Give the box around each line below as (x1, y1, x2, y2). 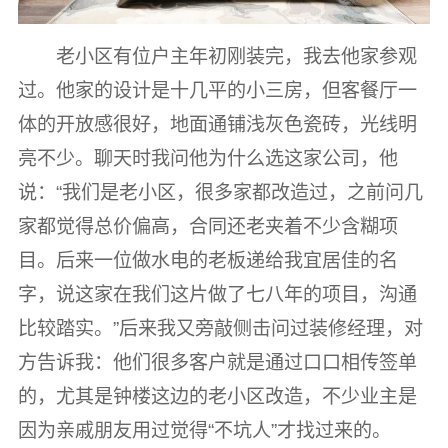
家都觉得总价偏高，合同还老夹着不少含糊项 (17, 216, 398, 238)
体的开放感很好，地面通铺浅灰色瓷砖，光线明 (17, 114, 417, 136)
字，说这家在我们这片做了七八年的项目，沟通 (17, 284, 417, 306)
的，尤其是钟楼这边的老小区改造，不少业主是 (17, 386, 417, 408)
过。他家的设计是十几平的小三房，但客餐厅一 (17, 80, 417, 102)
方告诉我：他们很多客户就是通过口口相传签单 (17, 352, 417, 374)
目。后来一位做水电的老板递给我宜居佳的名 (17, 250, 398, 272)
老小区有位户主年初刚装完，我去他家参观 (56, 46, 418, 68)
